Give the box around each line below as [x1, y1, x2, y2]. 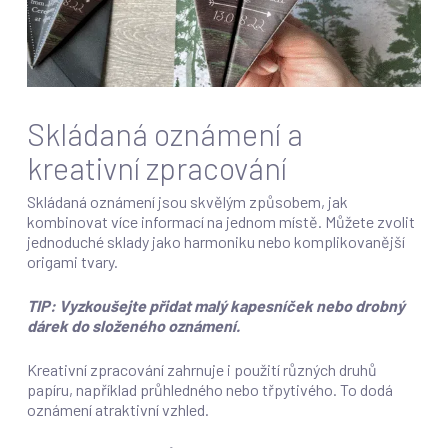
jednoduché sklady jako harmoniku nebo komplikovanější [26, 232, 405, 252]
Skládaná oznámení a [26, 115, 303, 153]
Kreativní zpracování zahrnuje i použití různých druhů [26, 360, 377, 380]
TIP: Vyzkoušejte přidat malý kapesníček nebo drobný [26, 296, 405, 316]
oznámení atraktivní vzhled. [26, 400, 209, 420]
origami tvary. [26, 252, 118, 272]
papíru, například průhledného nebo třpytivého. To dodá [26, 380, 393, 400]
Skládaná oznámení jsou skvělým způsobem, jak [26, 192, 348, 212]
